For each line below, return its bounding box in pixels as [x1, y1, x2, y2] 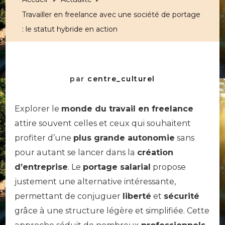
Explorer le [15, 103, 61, 114]
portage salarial [83, 162, 151, 172]
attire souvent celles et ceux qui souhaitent [15, 118, 191, 128]
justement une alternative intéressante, [15, 176, 176, 186]
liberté [123, 191, 151, 201]
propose [151, 162, 186, 172]
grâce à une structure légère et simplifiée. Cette [15, 205, 209, 215]
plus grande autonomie [73, 133, 175, 143]
